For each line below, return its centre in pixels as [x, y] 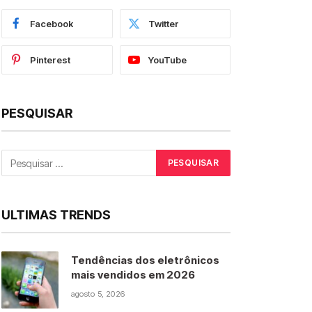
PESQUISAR [37, 113]
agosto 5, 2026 [98, 294]
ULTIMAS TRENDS [56, 215]
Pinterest [50, 60]
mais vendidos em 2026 [133, 275]
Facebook [52, 24]
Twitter [163, 24]
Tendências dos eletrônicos [145, 260]
